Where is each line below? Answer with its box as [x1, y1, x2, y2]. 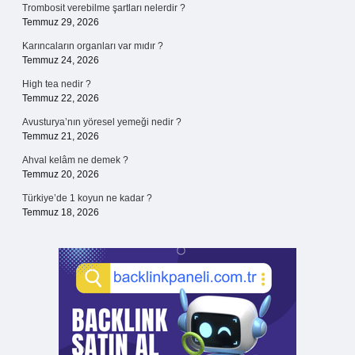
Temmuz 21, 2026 [22, 131, 99, 142]
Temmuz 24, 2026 [22, 55, 99, 66]
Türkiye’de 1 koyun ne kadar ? [22, 193, 152, 204]
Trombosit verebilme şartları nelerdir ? [22, 2, 185, 13]
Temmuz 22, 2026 [22, 93, 99, 104]
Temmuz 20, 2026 [22, 169, 99, 180]
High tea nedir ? [22, 78, 91, 90]
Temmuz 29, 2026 [22, 17, 99, 28]
